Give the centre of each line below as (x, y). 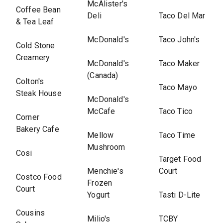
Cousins (31, 213)
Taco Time (177, 135)
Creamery (33, 57)
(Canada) (103, 75)
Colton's (30, 81)
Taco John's (179, 40)
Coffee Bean (38, 10)
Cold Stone (36, 46)
